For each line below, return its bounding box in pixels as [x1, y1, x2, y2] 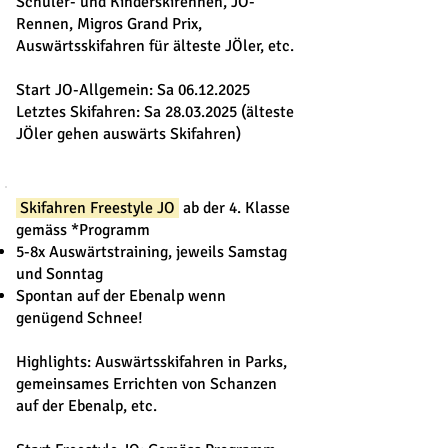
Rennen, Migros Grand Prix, [16, 14, 202, 34]
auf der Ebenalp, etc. [16, 396, 157, 416]
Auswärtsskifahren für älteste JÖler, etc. [16, 36, 294, 56]
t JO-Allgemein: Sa [45, 80, 178, 100]
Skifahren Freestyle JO [16, 198, 179, 218]
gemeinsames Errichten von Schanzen [16, 374, 277, 394]
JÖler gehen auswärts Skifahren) [16, 124, 241, 144]
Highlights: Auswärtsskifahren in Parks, [16, 352, 287, 372]
